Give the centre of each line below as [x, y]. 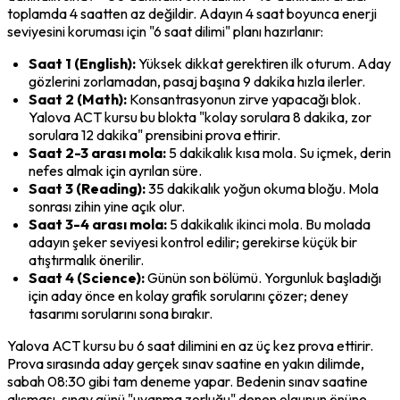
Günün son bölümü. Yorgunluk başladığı [263, 277]
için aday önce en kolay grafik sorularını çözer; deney [188, 295]
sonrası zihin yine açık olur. [107, 206]
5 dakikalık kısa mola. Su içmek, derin [279, 152]
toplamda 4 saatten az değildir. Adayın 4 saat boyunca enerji [192, 13]
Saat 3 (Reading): [87, 188]
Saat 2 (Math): [78, 99]
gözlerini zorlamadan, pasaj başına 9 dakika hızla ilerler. [197, 81]
